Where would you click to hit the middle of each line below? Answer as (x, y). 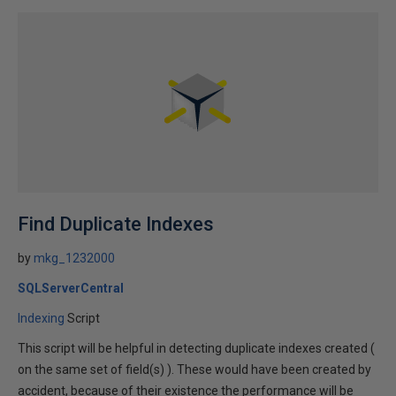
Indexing (41, 318)
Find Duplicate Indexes (116, 224)
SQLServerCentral (71, 288)
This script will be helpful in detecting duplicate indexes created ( (196, 348)
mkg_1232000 (74, 258)
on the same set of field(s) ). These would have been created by (194, 369)
